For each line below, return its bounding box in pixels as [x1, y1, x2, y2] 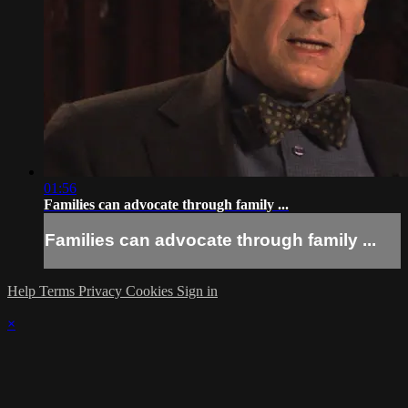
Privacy [78, 282, 126, 299]
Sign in [177, 282, 218, 299]
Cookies [126, 282, 177, 299]
